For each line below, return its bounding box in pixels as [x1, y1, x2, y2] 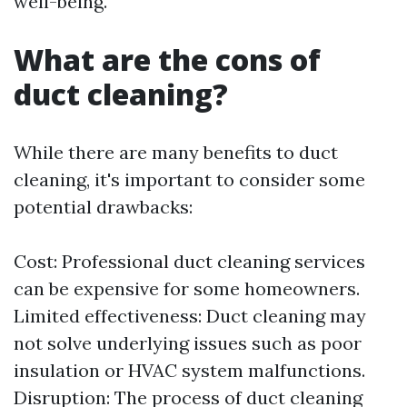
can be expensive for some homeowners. [14, 277, 360, 300]
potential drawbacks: [14, 195, 193, 218]
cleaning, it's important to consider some [14, 168, 365, 191]
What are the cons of [14, 40, 321, 79]
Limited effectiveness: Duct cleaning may [14, 304, 366, 327]
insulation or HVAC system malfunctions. [14, 359, 365, 382]
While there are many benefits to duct [14, 141, 338, 164]
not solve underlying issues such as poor [14, 332, 362, 354]
